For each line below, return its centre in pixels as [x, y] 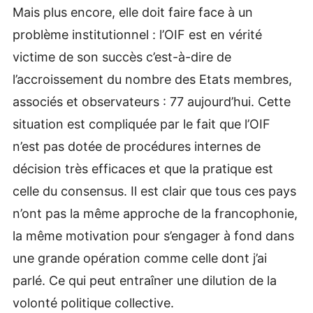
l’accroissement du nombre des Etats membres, [152, 79]
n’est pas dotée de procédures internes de [136, 146]
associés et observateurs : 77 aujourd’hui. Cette [151, 101]
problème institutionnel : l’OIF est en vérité [137, 34]
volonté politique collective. [93, 303]
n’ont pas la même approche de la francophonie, [155, 213]
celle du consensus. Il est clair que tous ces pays [154, 191]
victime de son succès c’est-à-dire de [122, 57]
